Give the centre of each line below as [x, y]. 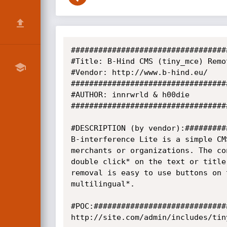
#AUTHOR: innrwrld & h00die [130, 95]
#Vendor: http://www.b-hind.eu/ [139, 72]
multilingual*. [103, 184]
